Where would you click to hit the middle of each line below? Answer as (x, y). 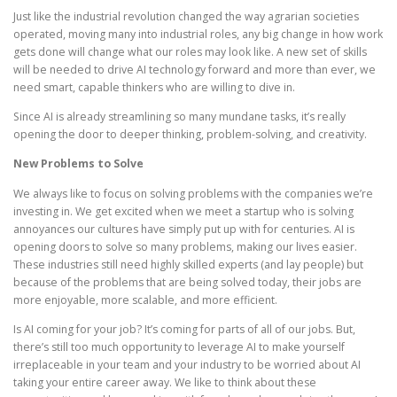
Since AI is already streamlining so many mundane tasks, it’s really (179, 117)
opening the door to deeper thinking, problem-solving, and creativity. (191, 135)
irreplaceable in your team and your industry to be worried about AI (187, 364)
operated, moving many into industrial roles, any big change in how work (198, 35)
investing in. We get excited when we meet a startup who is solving (183, 211)
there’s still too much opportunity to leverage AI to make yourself (179, 346)
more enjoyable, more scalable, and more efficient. (147, 300)
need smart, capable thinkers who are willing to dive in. (156, 88)
